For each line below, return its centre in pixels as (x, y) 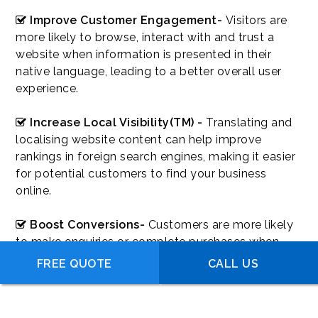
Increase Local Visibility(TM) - (116, 122)
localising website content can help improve (139, 139)
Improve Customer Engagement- (126, 20)
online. (34, 190)
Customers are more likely (221, 224)
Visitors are (256, 20)
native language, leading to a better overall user (149, 71)
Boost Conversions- (87, 224)
